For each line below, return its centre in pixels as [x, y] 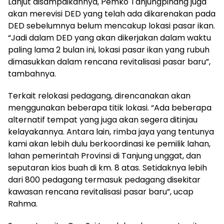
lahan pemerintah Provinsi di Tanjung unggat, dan [104, 156]
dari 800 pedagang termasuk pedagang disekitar [104, 180]
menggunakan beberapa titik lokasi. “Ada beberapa [110, 108]
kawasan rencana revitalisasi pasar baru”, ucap [101, 192]
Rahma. [23, 204]
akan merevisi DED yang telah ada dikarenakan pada [112, 14]
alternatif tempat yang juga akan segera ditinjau [103, 120]
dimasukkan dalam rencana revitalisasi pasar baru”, [109, 62]
